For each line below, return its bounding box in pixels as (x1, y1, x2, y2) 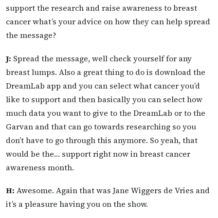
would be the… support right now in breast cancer (6, 148, 190, 159)
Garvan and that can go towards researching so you (6, 121, 196, 132)
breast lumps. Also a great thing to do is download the (6, 66, 205, 77)
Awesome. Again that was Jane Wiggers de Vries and (15, 184, 210, 196)
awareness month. (6, 162, 74, 173)
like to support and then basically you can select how (6, 93, 202, 105)
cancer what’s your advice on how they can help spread (6, 16, 210, 27)
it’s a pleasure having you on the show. (6, 198, 148, 209)
